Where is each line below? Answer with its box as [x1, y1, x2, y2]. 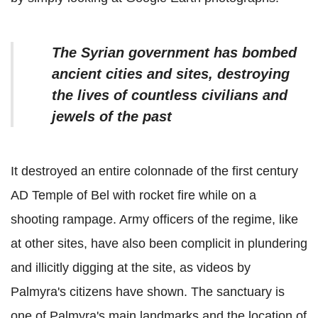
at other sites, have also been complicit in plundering [11, 236, 307, 251]
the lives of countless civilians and [52, 87, 287, 104]
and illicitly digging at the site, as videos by [11, 261, 251, 275]
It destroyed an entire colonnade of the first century [11, 164, 298, 179]
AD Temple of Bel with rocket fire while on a [11, 188, 256, 203]
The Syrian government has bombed [52, 45, 297, 61]
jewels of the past [52, 109, 172, 125]
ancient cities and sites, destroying [52, 66, 290, 82]
